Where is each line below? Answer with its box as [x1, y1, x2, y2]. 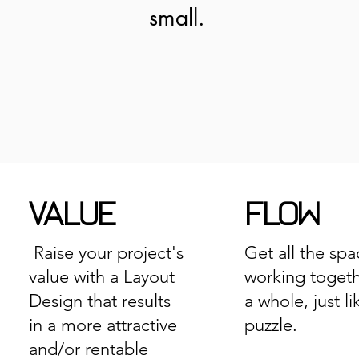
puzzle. [244, 314, 298, 336]
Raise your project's [29, 242, 184, 264]
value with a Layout [29, 266, 175, 288]
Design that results [29, 290, 171, 312]
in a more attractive [29, 314, 178, 336]
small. [149, 3, 205, 32]
